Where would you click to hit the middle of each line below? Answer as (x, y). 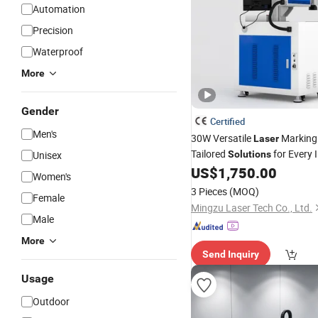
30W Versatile (222, 138)
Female (49, 198)
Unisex (47, 155)
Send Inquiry (231, 254)
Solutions (250, 154)
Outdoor (51, 301)
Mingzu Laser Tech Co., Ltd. (252, 208)
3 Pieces (209, 191)
